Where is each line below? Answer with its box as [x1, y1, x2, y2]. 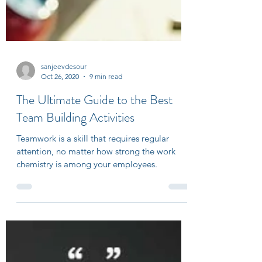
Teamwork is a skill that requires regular [16, 238, 169, 249]
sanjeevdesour [41, 167, 87, 176]
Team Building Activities [16, 213, 135, 232]
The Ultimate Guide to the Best [16, 196, 173, 214]
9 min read [89, 177, 122, 186]
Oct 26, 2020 [41, 177, 79, 186]
